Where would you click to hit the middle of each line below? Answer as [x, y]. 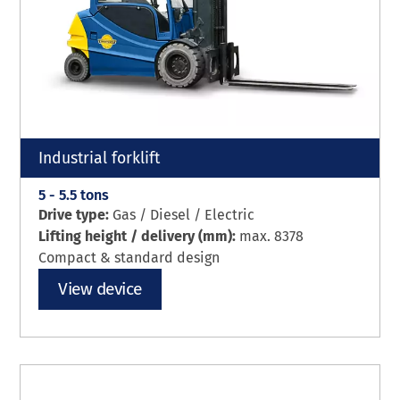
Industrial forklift [100, 159]
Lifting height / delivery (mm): [139, 237]
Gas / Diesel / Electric [184, 215]
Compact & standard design [129, 258]
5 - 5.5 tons [74, 196]
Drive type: [76, 215]
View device [100, 289]
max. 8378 [272, 237]
